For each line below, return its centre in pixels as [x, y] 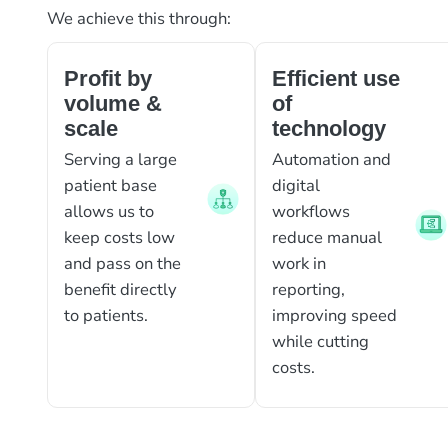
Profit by [107, 79]
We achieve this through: [141, 19]
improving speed [334, 316]
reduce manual [326, 238]
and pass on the [122, 264]
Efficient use [335, 79]
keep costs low [119, 238]
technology [328, 129]
